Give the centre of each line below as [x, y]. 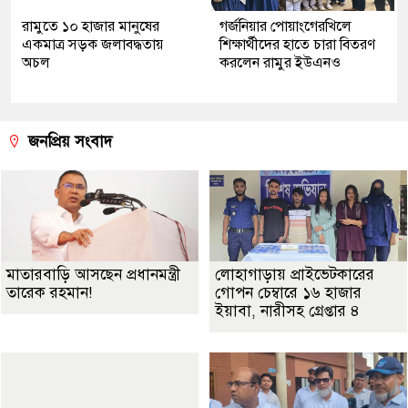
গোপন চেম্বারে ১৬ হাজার [288, 293]
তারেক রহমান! [49, 293]
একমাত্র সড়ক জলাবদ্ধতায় [92, 45]
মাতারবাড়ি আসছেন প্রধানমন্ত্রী [93, 275]
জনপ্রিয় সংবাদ [68, 142]
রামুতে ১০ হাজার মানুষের [91, 27]
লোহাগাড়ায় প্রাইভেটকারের [295, 275]
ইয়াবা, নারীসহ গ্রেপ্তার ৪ [287, 311]
